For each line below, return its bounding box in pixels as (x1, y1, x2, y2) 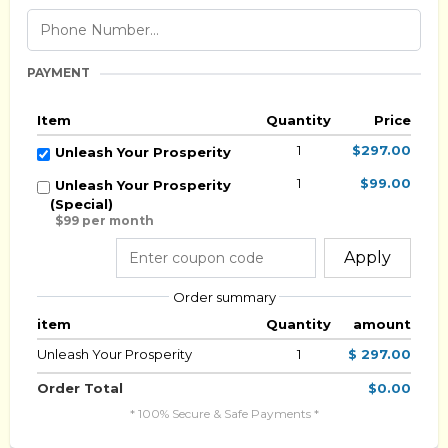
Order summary (172, 288, 276, 305)
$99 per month (55, 212, 154, 228)
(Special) (50, 195, 113, 212)
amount (352, 315, 411, 332)
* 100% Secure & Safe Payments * (129, 405, 319, 421)
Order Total (37, 379, 123, 396)
